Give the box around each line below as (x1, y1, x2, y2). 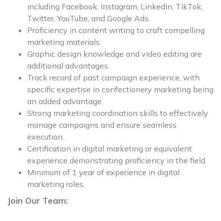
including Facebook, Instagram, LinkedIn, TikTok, (27, 1, 203, 11)
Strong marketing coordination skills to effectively (27, 108, 208, 118)
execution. (27, 132, 64, 142)
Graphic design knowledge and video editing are (27, 49, 202, 59)
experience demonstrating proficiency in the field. (27, 155, 207, 165)
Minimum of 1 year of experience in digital (27, 167, 180, 177)
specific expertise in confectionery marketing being (27, 84, 214, 94)
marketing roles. (27, 179, 85, 189)
